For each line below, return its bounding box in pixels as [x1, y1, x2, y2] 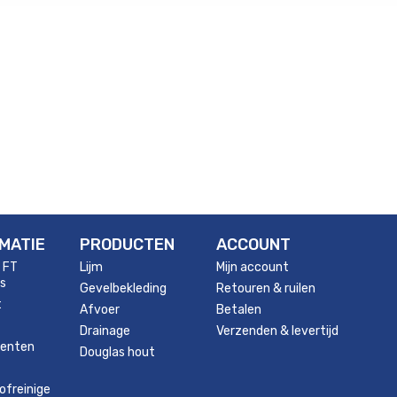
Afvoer [80, 302, 121, 317]
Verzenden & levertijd [216, 323, 339, 339]
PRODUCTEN [80, 235, 175, 254]
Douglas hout [80, 345, 156, 360]
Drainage [80, 323, 131, 339]
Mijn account [216, 260, 289, 275]
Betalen [216, 302, 261, 317]
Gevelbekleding [80, 281, 167, 296]
